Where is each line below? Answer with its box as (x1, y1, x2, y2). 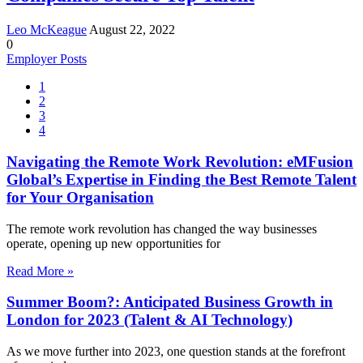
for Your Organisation (6, 188, 154, 206)
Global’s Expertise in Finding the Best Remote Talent (6, 170, 357, 188)
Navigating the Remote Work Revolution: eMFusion (6, 152, 353, 170)
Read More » (6, 263, 74, 278)
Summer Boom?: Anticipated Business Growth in (6, 293, 333, 311)
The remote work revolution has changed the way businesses (6, 221, 317, 236)
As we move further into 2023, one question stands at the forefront (6, 344, 345, 358)
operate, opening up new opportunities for (6, 236, 220, 250)
